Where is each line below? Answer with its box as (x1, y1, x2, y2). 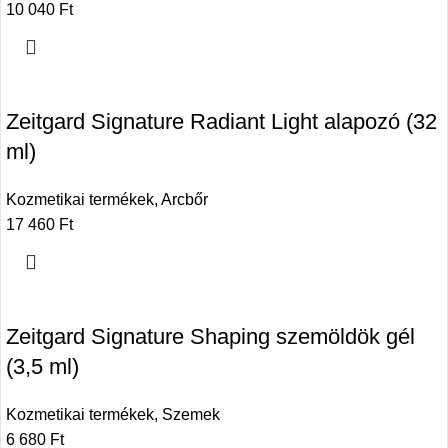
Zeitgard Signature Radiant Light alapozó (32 (6, 109, 437, 135)
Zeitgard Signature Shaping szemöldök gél (6, 324, 415, 350)
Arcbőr (161, 191, 208, 209)
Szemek (162, 406, 220, 424)
